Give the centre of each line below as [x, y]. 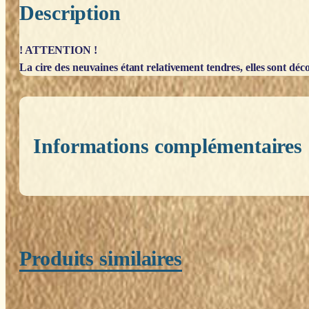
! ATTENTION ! [58, 50]
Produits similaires [101, 259]
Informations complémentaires [168, 146]
